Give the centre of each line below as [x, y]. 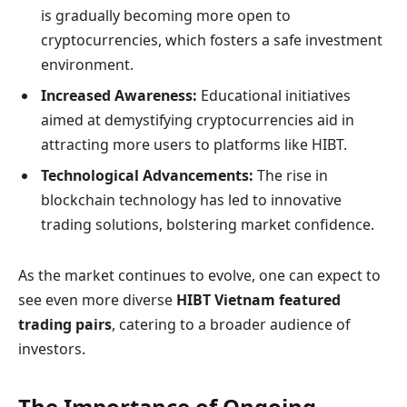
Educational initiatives [274, 96]
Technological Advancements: [147, 176]
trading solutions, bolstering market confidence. [208, 225]
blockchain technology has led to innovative [191, 200]
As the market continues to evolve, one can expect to [199, 275]
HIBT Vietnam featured [258, 300]
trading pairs [65, 324]
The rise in [291, 176]
